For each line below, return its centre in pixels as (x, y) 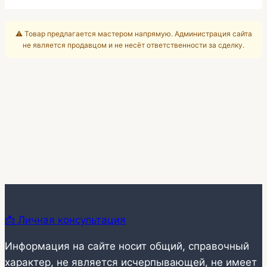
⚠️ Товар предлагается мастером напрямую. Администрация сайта (133, 34)
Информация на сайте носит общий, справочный (127, 246)
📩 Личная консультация (65, 220)
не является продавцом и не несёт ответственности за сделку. (133, 45)
